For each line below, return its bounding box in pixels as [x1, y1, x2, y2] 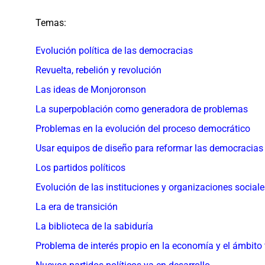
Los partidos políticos [35, 162, 125, 174]
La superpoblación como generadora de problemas [35, 104, 248, 115]
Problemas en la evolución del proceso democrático [35, 123, 250, 135]
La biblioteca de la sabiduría [35, 221, 153, 232]
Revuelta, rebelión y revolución [35, 64, 161, 76]
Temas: [35, 17, 66, 28]
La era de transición [35, 201, 118, 213]
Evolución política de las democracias [35, 45, 193, 57]
